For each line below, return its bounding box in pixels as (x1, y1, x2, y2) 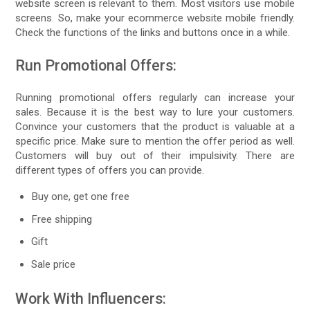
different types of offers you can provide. (15, 163, 205, 176)
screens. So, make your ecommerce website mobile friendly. (15, 11, 295, 24)
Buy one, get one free (31, 190, 130, 203)
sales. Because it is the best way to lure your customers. (15, 105, 295, 118)
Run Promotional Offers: (15, 56, 177, 74)
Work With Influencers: (15, 289, 167, 307)
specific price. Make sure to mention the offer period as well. (15, 134, 295, 147)
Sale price (31, 257, 76, 271)
